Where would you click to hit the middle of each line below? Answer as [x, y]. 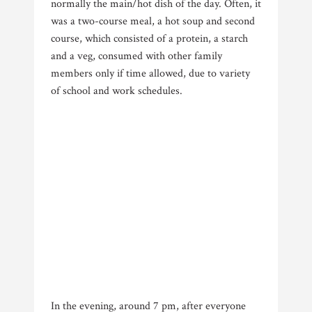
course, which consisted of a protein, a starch [149, 38]
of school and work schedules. [118, 91]
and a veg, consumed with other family [136, 56]
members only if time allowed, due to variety [150, 73]
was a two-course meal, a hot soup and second [153, 21]
